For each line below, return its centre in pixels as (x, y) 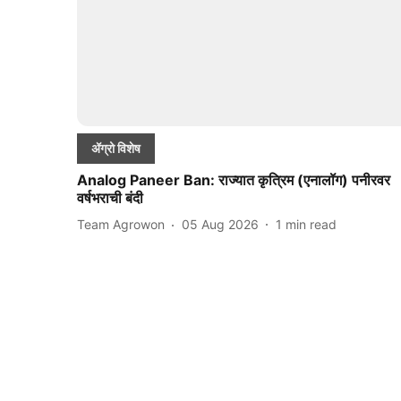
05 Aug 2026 (220, 225)
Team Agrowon (121, 225)
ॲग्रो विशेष (116, 148)
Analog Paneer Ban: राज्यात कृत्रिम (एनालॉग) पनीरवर (234, 179)
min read (311, 225)
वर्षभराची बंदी (110, 197)
